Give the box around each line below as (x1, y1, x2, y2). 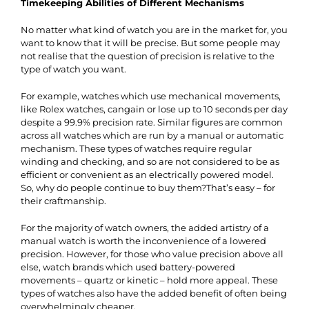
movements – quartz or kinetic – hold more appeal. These (21, 274, 278, 286)
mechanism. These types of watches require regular (21, 142, 252, 154)
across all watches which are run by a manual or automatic (21, 129, 283, 141)
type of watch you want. (21, 63, 126, 74)
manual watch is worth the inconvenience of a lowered (21, 235, 266, 246)
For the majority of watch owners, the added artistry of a (21, 221, 269, 233)
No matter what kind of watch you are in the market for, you (21, 23, 288, 35)
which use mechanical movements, (119, 90, 281, 101)
